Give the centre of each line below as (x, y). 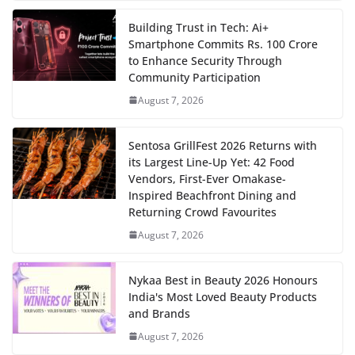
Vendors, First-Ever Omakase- (207, 178)
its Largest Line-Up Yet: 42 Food (212, 162)
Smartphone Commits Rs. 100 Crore (223, 44)
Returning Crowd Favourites (202, 212)
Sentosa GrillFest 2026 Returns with (223, 145)
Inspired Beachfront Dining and (212, 195)
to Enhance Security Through (205, 60)
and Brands (159, 313)
